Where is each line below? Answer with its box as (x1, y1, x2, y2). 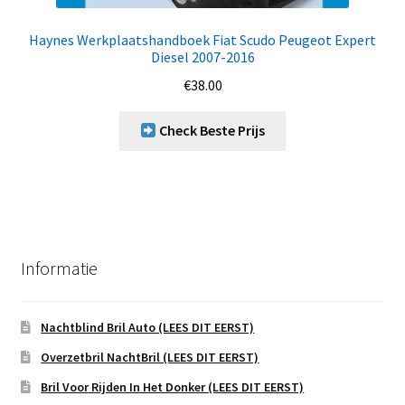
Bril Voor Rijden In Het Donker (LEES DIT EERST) (41, 379, 305, 396)
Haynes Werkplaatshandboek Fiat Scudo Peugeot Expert (29, 30, 376, 49)
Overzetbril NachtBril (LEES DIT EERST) (41, 349, 259, 366)
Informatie (20, 256, 98, 279)
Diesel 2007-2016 (150, 47, 255, 66)
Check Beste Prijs (156, 121, 266, 140)
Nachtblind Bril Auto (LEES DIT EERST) (41, 319, 255, 336)
